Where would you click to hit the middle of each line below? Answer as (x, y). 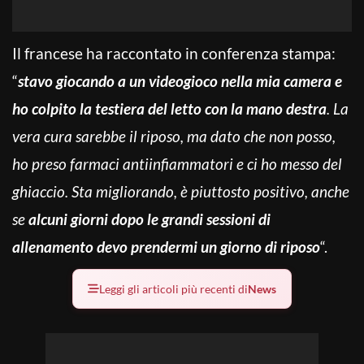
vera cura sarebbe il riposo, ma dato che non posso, (174, 136)
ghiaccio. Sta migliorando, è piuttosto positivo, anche (181, 191)
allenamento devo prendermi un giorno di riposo (166, 246)
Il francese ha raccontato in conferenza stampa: (174, 53)
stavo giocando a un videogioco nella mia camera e (180, 80)
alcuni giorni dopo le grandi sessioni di (149, 219)
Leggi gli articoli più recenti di (173, 288)
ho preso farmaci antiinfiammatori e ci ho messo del (177, 163)
